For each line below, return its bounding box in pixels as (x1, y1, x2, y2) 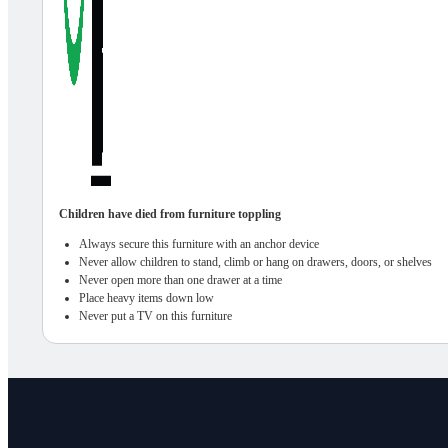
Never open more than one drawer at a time (78, 273, 282, 288)
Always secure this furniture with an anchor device (78, 237, 319, 252)
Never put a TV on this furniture (78, 309, 232, 324)
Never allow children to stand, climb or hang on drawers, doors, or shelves (78, 255, 432, 270)
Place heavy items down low (78, 291, 214, 306)
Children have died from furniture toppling (58, 207, 281, 222)
